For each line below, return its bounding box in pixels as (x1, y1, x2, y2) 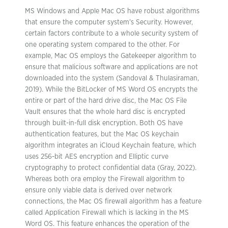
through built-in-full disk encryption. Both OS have (25, 120, 183, 127)
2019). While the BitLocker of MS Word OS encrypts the (25, 86, 197, 93)
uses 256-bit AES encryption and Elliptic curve (25, 153, 168, 160)
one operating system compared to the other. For (25, 41, 180, 48)
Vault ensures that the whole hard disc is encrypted (25, 108, 185, 116)
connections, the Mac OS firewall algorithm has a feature (25, 198, 202, 205)
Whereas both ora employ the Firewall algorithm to (25, 176, 185, 183)
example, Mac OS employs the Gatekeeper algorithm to (25, 52, 196, 60)
